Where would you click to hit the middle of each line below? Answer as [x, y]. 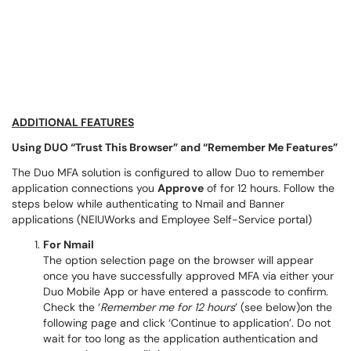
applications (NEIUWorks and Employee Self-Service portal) [162, 219]
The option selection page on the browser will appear [178, 260]
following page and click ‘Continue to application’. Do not [187, 323]
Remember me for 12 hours [168, 307]
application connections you [85, 188]
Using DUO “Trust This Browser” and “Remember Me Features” [175, 147]
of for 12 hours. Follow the [269, 188]
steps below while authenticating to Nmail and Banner [148, 204]
